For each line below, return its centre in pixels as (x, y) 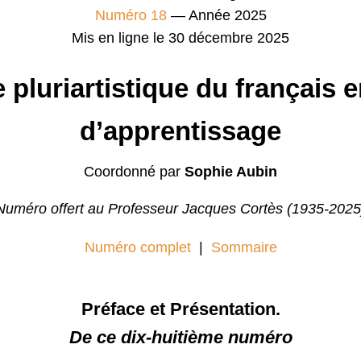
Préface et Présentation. (180, 309)
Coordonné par (134, 172)
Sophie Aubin (231, 172)
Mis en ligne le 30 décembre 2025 (180, 38)
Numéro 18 (131, 16)
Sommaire (244, 247)
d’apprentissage (180, 131)
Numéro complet (137, 247)
